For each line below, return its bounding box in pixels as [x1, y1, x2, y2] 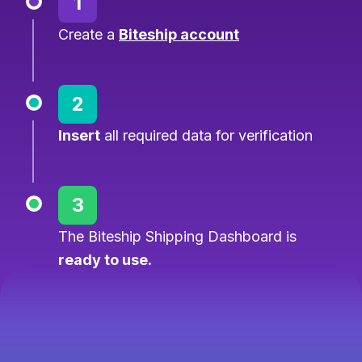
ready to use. [58, 250, 152, 268]
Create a [58, 25, 119, 43]
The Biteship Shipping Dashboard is [58, 227, 297, 245]
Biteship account [119, 25, 239, 43]
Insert [58, 126, 100, 144]
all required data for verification [100, 126, 313, 144]
